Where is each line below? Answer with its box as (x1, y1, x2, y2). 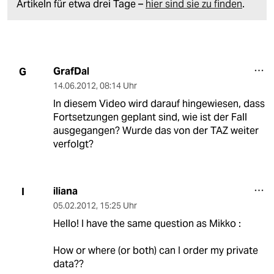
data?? (53, 257, 84, 271)
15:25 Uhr (99, 200, 137, 212)
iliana (53, 185, 78, 198)
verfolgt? (53, 138, 94, 151)
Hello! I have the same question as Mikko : (53, 217, 241, 231)
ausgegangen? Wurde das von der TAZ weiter (53, 124, 259, 138)
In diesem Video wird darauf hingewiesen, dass (53, 97, 265, 111)
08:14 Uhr (99, 80, 137, 92)
